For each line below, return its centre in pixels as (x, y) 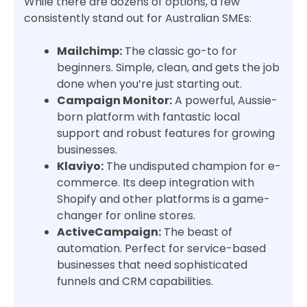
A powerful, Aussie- (225, 101)
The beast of (197, 232)
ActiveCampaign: (109, 232)
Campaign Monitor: (114, 101)
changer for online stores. (126, 216)
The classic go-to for (180, 51)
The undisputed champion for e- (192, 167)
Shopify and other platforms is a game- (163, 199)
